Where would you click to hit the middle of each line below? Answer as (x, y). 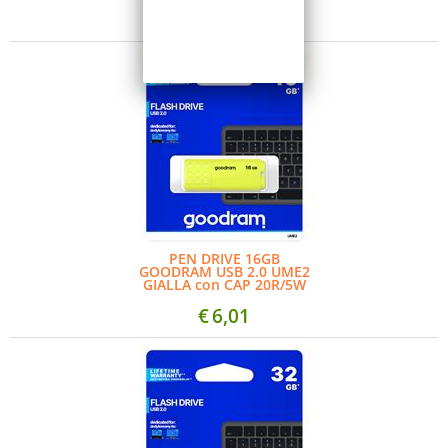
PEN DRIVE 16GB (224, 258)
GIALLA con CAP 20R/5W (224, 284)
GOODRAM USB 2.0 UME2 (224, 271)
